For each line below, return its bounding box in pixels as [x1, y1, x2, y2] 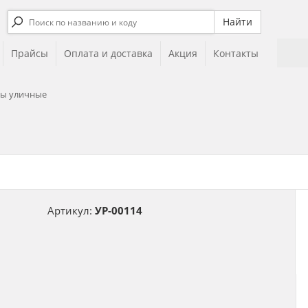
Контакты [213, 47, 258, 60]
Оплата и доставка [64, 47, 153, 60]
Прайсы [11, 47, 48, 60]
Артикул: [47, 203, 92, 217]
